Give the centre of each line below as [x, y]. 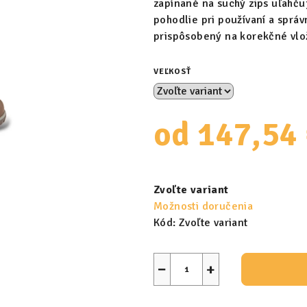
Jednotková [182, 167]
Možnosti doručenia [204, 206]
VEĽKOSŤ [172, 72]
